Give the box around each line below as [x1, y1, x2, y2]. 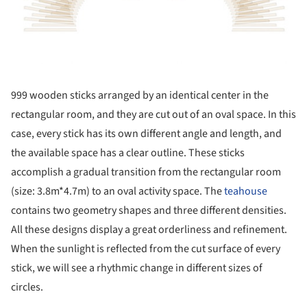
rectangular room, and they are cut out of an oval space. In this [11, 107, 296, 123]
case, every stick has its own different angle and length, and [11, 126, 282, 142]
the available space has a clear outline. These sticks [11, 145, 245, 161]
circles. [11, 280, 43, 295]
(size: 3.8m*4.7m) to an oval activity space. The [11, 184, 224, 199]
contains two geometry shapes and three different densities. [11, 203, 286, 219]
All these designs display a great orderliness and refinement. [11, 222, 287, 238]
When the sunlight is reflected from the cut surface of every [11, 241, 280, 257]
